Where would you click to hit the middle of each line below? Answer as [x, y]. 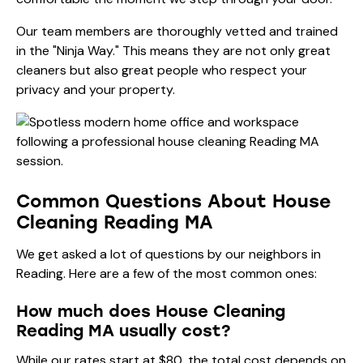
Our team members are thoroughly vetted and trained [177, 31]
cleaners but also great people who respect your [162, 70]
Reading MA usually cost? [124, 330]
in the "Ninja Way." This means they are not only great [173, 50]
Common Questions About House [173, 201]
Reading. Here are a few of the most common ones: [167, 273]
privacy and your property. [96, 89]
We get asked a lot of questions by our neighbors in [169, 254]
